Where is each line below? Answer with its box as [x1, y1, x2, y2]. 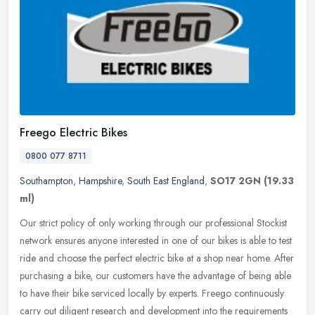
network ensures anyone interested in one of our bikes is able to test [20, 233, 292, 247]
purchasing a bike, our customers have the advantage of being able [20, 268, 291, 283]
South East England [127, 173, 205, 188]
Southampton [20, 173, 73, 188]
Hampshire [79, 173, 122, 188]
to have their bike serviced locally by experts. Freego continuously [20, 285, 284, 300]
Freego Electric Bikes [20, 124, 127, 141]
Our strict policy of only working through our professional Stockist [20, 215, 287, 230]
